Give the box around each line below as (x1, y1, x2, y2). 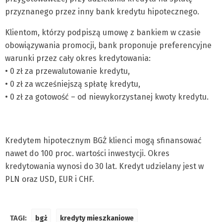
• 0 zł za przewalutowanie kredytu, (5, 66, 130, 76)
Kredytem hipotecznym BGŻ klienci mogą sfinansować (5, 136, 202, 145)
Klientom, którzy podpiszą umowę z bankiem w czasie (5, 28, 201, 37)
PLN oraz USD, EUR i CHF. (5, 174, 94, 184)
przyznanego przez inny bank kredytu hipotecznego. (5, 7, 199, 16)
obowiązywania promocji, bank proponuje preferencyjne (5, 41, 212, 50)
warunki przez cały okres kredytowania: (5, 54, 151, 63)
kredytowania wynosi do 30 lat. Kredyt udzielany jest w (5, 162, 204, 171)
